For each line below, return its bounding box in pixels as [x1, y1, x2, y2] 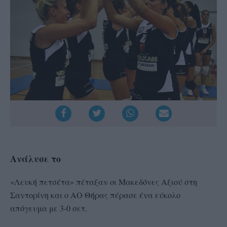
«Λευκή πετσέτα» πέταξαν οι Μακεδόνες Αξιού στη [10, 176, 197, 187]
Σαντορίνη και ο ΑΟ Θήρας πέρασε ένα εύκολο [10, 190, 180, 201]
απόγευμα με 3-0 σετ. [10, 203, 87, 214]
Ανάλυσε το [10, 152, 61, 166]
